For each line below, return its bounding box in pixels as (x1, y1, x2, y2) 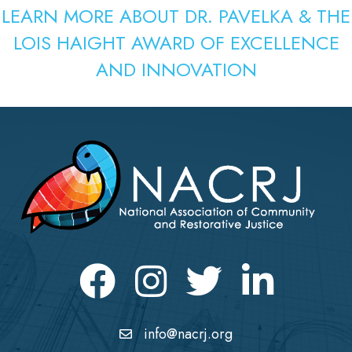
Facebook (78, 262, 131, 280)
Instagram (134, 262, 185, 280)
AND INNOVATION (95, 55, 257, 83)
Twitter (185, 262, 221, 280)
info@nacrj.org (144, 323, 233, 344)
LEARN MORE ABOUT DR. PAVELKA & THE (2, 2, 350, 30)
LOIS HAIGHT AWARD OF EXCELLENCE (13, 28, 339, 57)
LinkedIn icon (240, 262, 311, 280)
